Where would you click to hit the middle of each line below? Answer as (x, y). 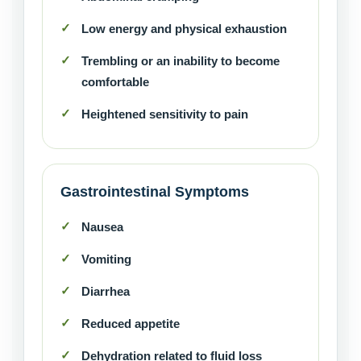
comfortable (115, 82)
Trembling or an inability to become (180, 61)
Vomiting (106, 259)
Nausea (102, 227)
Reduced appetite (131, 324)
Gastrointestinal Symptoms (155, 192)
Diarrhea (106, 292)
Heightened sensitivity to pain (165, 114)
